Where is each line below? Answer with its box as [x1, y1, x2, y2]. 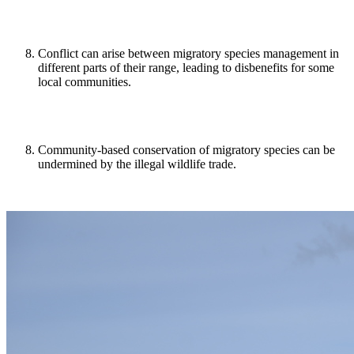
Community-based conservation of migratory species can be [38, 143, 335, 157]
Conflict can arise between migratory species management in [38, 47, 339, 61]
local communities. [38, 75, 131, 89]
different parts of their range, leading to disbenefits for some [38, 61, 334, 75]
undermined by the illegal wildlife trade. [38, 157, 236, 171]
